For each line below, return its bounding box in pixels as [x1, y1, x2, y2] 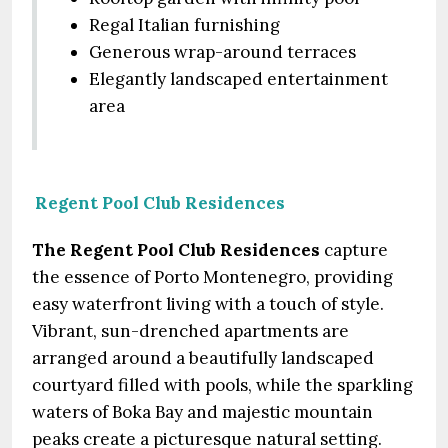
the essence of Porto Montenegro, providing [32, 266, 393, 288]
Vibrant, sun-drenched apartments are [32, 320, 349, 342]
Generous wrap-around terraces [89, 41, 356, 63]
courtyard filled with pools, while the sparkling [32, 374, 413, 396]
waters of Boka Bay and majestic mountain [32, 401, 373, 423]
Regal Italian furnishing [89, 14, 280, 36]
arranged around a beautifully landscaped [32, 347, 374, 369]
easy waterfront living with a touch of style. [32, 293, 384, 315]
